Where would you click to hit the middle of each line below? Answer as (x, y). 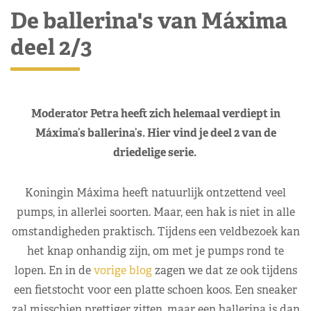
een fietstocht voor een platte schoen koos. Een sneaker (155, 289)
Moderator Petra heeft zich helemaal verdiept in (155, 113)
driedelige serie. (155, 152)
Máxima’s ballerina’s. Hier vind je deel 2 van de (155, 133)
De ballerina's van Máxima (149, 20)
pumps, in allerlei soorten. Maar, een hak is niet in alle (155, 212)
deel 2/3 (51, 47)
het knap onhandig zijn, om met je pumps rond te (155, 251)
